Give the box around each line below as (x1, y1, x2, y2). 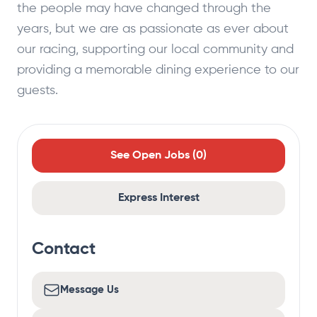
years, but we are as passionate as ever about (17, 23, 289, 35)
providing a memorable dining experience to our (17, 64, 299, 76)
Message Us (60, 284, 119, 295)
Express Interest (117, 192, 200, 204)
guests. (17, 84, 58, 97)
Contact (32, 241, 96, 258)
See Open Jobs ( (110, 150, 196, 161)
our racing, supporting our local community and (17, 43, 294, 56)
